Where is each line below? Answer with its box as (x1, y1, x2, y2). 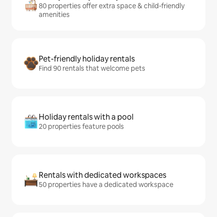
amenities (39, 10, 70, 19)
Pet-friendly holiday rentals (39, 54, 135, 64)
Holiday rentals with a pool (39, 112, 134, 123)
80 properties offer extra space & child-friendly (39, 1, 185, 11)
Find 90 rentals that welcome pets (39, 64, 145, 73)
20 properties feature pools (39, 122, 124, 131)
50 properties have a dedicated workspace (39, 180, 173, 189)
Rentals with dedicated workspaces (39, 170, 166, 181)
